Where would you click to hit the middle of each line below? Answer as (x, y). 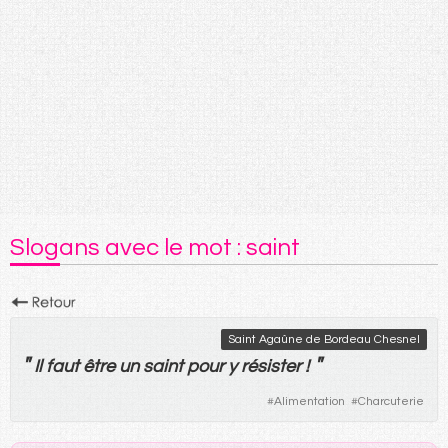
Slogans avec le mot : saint (155, 247)
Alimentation (309, 401)
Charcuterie (391, 401)
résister (271, 366)
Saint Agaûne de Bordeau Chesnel (324, 339)
